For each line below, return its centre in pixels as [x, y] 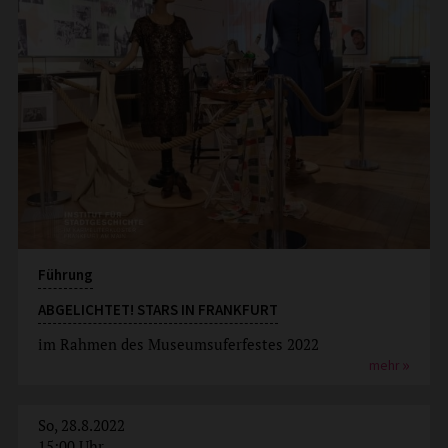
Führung [65, 274]
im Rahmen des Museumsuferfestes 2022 [178, 343]
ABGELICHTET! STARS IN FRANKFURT [157, 309]
